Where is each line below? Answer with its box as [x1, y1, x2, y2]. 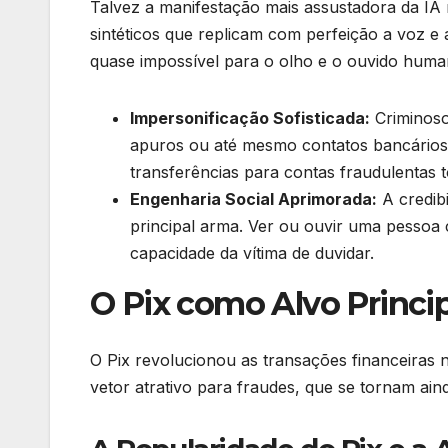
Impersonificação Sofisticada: [130, 108, 370, 129]
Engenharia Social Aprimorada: [130, 189, 377, 210]
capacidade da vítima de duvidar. [130, 243, 374, 264]
